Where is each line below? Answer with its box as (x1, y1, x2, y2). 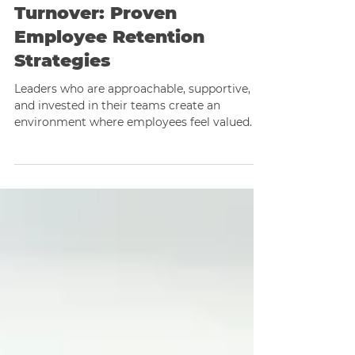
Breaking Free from (14, 29, 200, 51)
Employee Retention (14, 77, 204, 98)
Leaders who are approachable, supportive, (14, 132, 250, 147)
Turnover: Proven (14, 53, 177, 74)
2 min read (120, 2, 171, 14)
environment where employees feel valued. (14, 166, 252, 180)
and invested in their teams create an (14, 149, 220, 163)
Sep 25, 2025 (48, 2, 106, 14)
